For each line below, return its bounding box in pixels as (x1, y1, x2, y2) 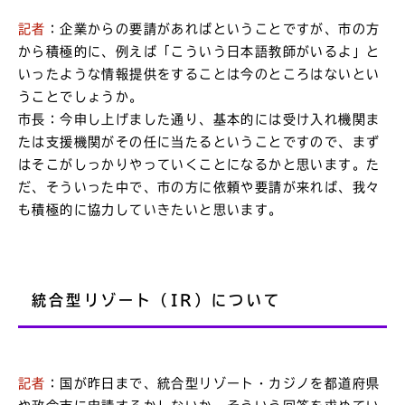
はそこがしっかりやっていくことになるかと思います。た (18, 157, 381, 171)
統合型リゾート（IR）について (32, 292, 281, 307)
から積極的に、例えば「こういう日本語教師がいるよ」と (18, 44, 381, 58)
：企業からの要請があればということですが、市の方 (45, 22, 381, 35)
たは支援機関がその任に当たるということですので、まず (18, 135, 381, 148)
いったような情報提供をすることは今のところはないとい (18, 67, 381, 80)
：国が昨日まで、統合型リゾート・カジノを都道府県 (45, 376, 381, 390)
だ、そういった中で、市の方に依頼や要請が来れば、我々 (18, 180, 381, 193)
